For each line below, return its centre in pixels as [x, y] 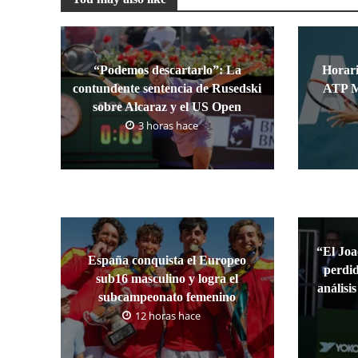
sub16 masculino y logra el [167, 278]
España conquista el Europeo [167, 260]
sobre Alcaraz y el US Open [167, 106]
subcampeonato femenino [167, 297]
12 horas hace [168, 316]
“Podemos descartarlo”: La [167, 70]
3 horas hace [168, 125]
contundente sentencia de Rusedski [167, 88]
